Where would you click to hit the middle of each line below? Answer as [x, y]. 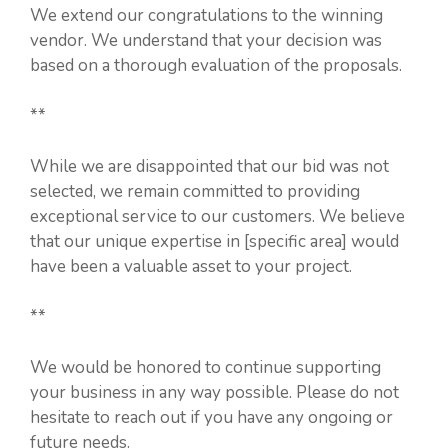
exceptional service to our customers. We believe [217, 216]
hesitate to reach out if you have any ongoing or [211, 417]
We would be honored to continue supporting [205, 367]
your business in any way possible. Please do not [214, 392]
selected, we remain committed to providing [195, 191]
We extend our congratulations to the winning [206, 15]
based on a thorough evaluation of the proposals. [216, 65]
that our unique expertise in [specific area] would [214, 241]
